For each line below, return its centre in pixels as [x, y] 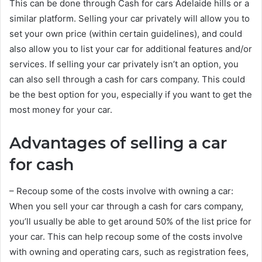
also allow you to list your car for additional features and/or [131, 49]
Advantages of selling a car [118, 143]
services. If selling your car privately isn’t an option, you [124, 64]
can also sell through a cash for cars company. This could [127, 79]
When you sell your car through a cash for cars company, [126, 206]
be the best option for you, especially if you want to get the [131, 94]
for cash [42, 165]
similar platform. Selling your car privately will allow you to [130, 18]
